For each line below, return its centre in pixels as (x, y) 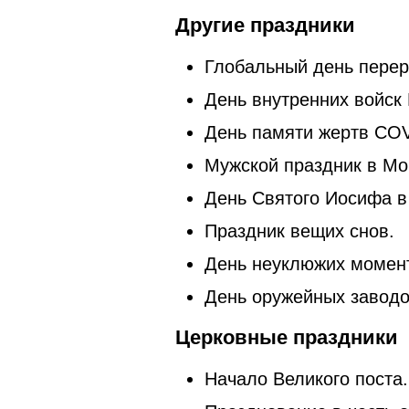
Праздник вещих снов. (299, 231)
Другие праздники (265, 25)
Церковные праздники (287, 337)
